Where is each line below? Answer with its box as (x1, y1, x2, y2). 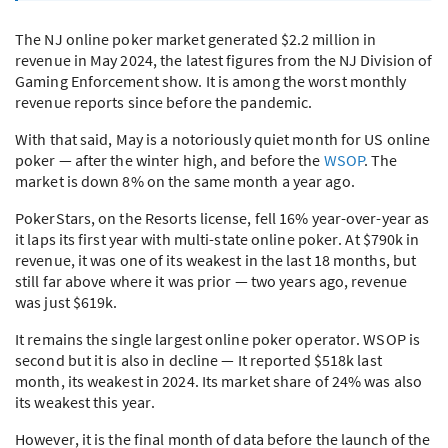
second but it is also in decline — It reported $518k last (15, 349, 382, 370)
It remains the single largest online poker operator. (15, 328, 364, 349)
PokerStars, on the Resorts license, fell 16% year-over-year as (15, 207, 430, 228)
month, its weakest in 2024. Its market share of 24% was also (15, 370, 423, 391)
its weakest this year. (15, 391, 156, 412)
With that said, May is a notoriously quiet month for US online (15, 128, 431, 149)
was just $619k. (15, 291, 118, 312)
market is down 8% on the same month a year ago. (15, 170, 355, 191)
